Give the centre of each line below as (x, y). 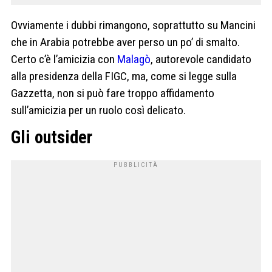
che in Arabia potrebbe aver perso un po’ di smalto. (125, 42)
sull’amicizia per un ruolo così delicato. (98, 110)
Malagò (134, 59)
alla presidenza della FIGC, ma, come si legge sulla (124, 76)
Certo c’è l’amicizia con (64, 59)
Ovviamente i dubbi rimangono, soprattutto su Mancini (133, 25)
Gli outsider (52, 138)
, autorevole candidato (201, 59)
